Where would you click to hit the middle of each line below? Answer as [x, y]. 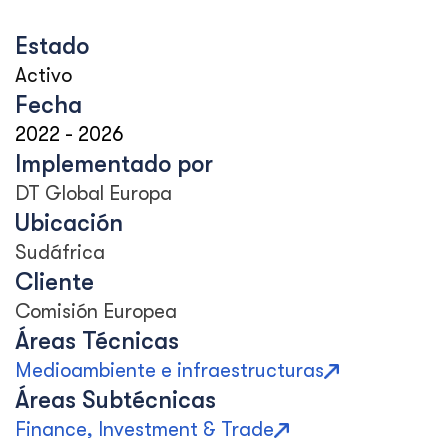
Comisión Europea [96, 311]
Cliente [54, 282]
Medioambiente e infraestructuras [169, 370]
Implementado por [114, 164]
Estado [52, 46]
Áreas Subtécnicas [115, 400]
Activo [43, 75]
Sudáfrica [60, 252]
